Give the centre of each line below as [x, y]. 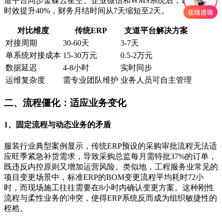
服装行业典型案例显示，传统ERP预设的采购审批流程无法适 [111, 146]
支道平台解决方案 [156, 31]
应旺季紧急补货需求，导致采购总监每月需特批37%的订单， [110, 156]
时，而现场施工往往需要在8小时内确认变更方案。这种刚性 [109, 187]
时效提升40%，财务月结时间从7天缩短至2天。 [86, 11]
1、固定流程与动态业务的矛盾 [57, 125]
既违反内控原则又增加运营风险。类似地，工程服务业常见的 [111, 166]
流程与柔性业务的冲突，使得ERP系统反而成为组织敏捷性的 [111, 198]
